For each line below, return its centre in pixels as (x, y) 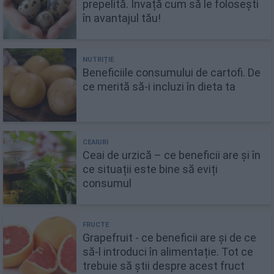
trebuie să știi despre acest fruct (164, 266)
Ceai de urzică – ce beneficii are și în (172, 155)
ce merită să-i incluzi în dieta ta (159, 87)
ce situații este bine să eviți (150, 169)
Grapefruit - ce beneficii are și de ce (169, 238)
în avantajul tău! (122, 18)
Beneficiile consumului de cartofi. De (172, 72)
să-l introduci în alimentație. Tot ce (168, 252)
